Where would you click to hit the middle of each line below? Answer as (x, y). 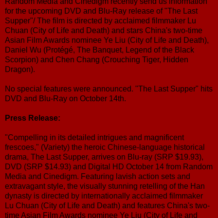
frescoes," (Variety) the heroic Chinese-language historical (105, 147)
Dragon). (20, 69)
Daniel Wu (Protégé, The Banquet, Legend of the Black (100, 50)
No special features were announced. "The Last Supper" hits (109, 89)
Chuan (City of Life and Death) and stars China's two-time (104, 30)
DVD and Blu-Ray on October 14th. (65, 98)
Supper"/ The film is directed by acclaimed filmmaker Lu (100, 20)
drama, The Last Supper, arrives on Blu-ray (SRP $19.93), (104, 157)
